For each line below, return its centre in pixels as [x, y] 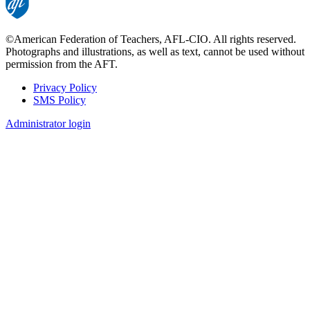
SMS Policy [60, 100]
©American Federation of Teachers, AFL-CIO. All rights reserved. [151, 39]
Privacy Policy [65, 87]
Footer [29, 104]
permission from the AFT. [62, 64]
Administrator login [48, 123]
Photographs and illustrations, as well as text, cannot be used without [155, 51]
